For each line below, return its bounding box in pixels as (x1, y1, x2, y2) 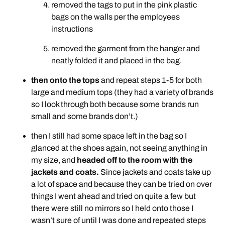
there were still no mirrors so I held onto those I (31, 204, 194, 213)
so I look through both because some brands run (31, 100, 199, 109)
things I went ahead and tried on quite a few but (31, 192, 196, 201)
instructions (51, 25, 93, 34)
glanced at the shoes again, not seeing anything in (31, 144, 208, 153)
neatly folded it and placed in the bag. (51, 56, 182, 65)
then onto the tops (31, 76, 100, 85)
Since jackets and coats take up (100, 168, 211, 177)
